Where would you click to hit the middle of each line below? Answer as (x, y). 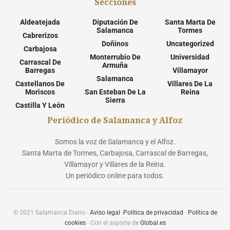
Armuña (115, 65)
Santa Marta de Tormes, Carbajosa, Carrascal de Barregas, (115, 153)
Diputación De (115, 22)
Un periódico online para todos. (115, 176)
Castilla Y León (40, 106)
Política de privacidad (153, 213)
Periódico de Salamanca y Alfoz (115, 120)
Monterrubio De (115, 57)
